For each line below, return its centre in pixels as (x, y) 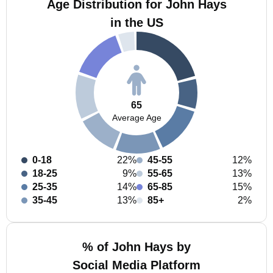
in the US (136, 23)
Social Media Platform (136, 265)
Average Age (136, 117)
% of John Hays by (136, 247)
